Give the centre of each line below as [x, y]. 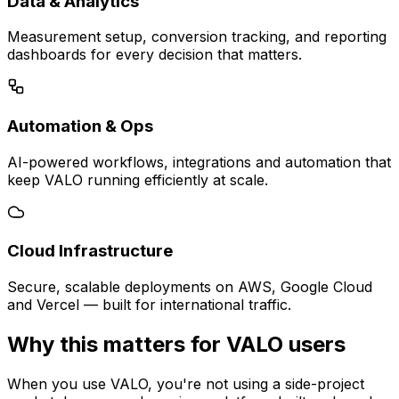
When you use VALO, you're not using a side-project [186, 383]
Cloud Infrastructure [90, 251]
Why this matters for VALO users [176, 345]
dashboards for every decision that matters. [155, 55]
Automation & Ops [80, 126]
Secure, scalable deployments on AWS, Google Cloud [190, 287]
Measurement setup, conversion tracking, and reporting [197, 37]
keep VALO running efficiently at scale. [138, 179]
